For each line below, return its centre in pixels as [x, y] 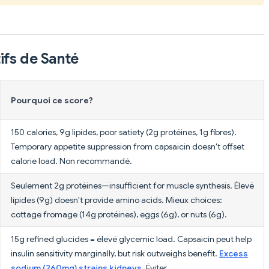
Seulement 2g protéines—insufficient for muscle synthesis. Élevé [132, 185]
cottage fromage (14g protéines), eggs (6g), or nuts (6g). [119, 214]
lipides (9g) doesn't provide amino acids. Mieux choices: [116, 200]
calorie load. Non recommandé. [71, 161]
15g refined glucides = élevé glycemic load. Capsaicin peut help [131, 239]
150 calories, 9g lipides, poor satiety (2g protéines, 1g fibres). [124, 132]
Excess [234, 253]
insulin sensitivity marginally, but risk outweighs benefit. [115, 253]
